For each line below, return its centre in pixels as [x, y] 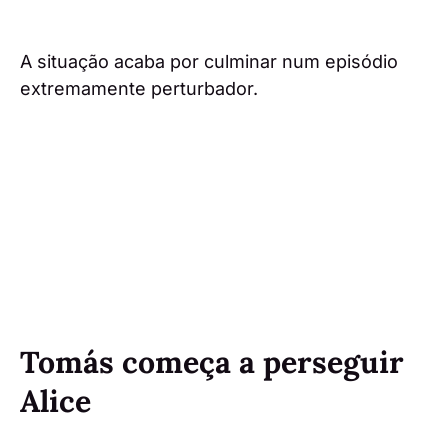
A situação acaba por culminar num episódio [209, 62]
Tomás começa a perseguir [212, 362]
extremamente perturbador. [139, 89]
